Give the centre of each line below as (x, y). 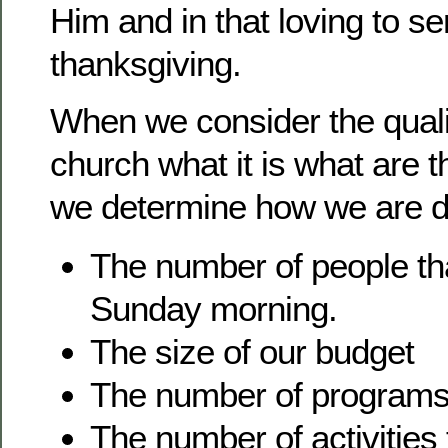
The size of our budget (252, 352)
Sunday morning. (213, 309)
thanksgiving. (145, 63)
